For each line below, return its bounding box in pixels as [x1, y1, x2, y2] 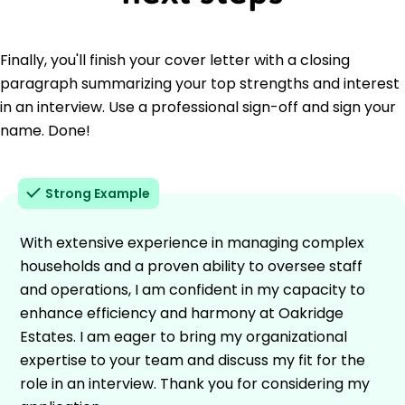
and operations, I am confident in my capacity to [20, 278, 365, 300]
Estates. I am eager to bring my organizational [20, 325, 347, 347]
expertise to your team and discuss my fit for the [20, 349, 365, 371]
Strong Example [45, 184, 150, 202]
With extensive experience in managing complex [20, 231, 364, 253]
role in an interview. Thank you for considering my [20, 372, 370, 394]
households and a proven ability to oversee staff [20, 255, 363, 277]
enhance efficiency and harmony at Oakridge [20, 302, 344, 324]
